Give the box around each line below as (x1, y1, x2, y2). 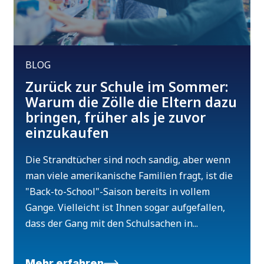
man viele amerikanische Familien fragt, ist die (25, 169, 233, 183)
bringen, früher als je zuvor (25, 108, 206, 127)
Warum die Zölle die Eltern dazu (25, 93, 237, 112)
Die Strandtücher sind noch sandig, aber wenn (25, 153, 231, 167)
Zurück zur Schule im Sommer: (25, 77, 229, 97)
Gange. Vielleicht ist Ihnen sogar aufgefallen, (25, 201, 226, 214)
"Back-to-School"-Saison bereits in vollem (25, 185, 210, 199)
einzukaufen (25, 123, 110, 143)
